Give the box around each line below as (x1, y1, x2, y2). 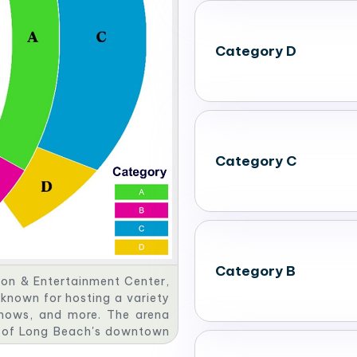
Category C (215, 151, 296, 170)
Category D (215, 41, 296, 60)
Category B (215, 261, 296, 280)
